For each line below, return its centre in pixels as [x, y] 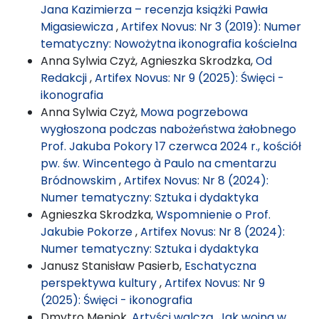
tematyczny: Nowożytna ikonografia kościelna [169, 43]
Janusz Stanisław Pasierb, [113, 266]
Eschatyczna [220, 266]
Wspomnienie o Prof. [213, 214]
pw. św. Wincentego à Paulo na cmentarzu [158, 163]
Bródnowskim [80, 180]
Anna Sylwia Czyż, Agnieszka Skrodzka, [148, 61]
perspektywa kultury [100, 283]
